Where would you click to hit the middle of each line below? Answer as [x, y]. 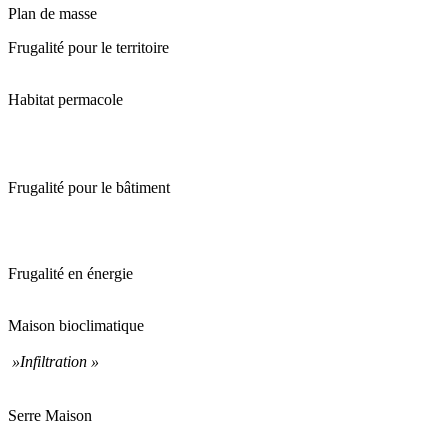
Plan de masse [52, 13]
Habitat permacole [65, 99]
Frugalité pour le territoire [88, 47]
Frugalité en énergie [70, 273]
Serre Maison [50, 415]
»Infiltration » [53, 361]
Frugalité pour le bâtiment [89, 187]
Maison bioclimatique [76, 325]
